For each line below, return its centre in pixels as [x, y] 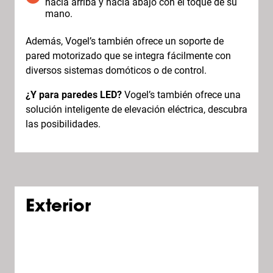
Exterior [58, 207]
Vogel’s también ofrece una [181, 95]
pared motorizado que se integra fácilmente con [128, 56]
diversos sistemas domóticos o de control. [116, 70]
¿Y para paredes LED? [74, 95]
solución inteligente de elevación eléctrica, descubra [136, 109]
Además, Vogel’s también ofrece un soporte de [125, 41]
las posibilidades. [63, 124]
